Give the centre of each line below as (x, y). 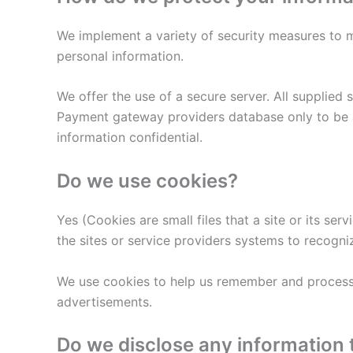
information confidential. (130, 137)
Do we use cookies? (147, 180)
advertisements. (104, 301)
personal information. (120, 56)
